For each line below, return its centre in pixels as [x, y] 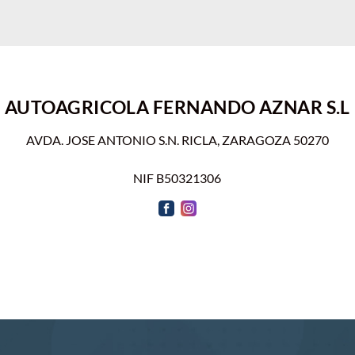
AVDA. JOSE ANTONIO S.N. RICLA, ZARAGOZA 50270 [177, 140]
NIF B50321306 [177, 178]
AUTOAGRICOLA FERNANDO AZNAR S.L [177, 107]
